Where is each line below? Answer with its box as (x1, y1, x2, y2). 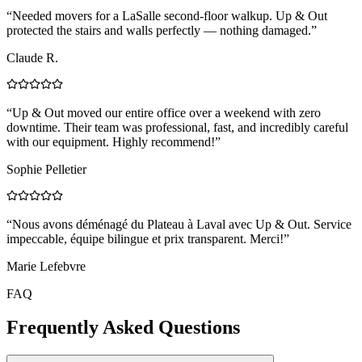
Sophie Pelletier (6, 162, 86, 176)
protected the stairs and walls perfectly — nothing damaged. (6, 23, 311, 37)
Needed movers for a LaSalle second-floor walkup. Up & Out (12, 8, 327, 23)
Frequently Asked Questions (6, 317, 240, 339)
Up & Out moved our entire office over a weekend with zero (12, 105, 321, 120)
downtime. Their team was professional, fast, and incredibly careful (6, 120, 348, 134)
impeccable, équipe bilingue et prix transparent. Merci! (6, 231, 284, 246)
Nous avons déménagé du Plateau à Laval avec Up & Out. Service (12, 217, 351, 231)
